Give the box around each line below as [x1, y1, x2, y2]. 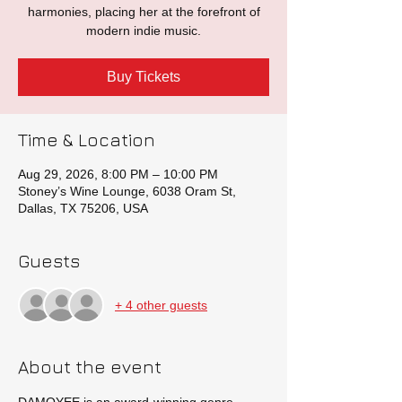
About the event [18, 356, 162, 377]
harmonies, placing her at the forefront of [27, 4, 260, 19]
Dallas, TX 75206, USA [18, 201, 148, 215]
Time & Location [18, 129, 155, 150]
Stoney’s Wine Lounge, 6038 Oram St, [18, 184, 236, 198]
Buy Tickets [107, 69, 180, 84]
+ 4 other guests [115, 297, 207, 312]
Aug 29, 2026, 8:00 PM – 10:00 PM [18, 167, 218, 181]
